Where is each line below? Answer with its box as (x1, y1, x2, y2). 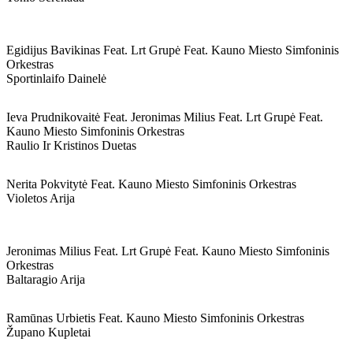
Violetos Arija (6, 191, 75, 205)
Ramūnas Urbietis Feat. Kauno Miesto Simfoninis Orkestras (6, 311, 304, 325)
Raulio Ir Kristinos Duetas (6, 139, 136, 152)
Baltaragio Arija (6, 273, 85, 286)
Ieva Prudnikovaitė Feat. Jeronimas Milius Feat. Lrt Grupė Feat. (6, 110, 323, 124)
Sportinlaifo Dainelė (6, 72, 106, 85)
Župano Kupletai (6, 325, 91, 339)
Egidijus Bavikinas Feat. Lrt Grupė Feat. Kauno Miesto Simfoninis (6, 43, 339, 57)
